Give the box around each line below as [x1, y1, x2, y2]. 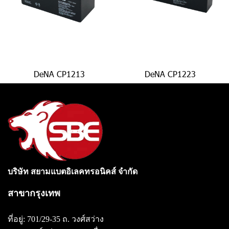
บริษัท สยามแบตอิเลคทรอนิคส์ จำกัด [8, 167, 138, 176]
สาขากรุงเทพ [8, 188, 60, 198]
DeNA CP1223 [144, 68, 196, 79]
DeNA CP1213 [33, 68, 85, 79]
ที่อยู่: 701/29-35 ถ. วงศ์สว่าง [8, 215, 106, 223]
